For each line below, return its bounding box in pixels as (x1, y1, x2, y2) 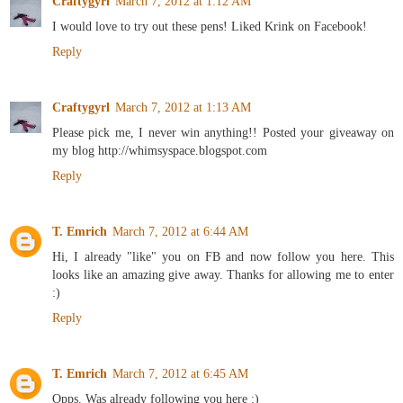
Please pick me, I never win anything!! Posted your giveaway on (52, 125, 394, 140)
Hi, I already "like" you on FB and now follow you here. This (52, 249, 394, 264)
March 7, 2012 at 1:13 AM (115, 100, 251, 115)
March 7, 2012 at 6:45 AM (112, 366, 248, 381)
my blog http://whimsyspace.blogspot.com (52, 143, 267, 158)
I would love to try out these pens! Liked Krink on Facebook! (52, 19, 367, 34)
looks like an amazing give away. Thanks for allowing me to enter (52, 267, 394, 282)
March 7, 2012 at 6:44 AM (112, 224, 248, 239)
